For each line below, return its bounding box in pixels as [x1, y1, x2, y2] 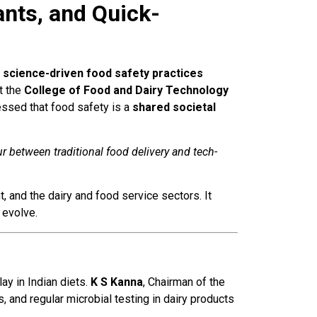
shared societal [132, 100, 216, 115]
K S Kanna [91, 275, 143, 289]
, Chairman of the [143, 275, 225, 289]
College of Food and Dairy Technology [24, 83, 229, 98]
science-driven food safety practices [3, 67, 203, 81]
